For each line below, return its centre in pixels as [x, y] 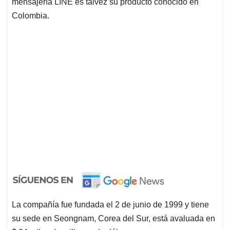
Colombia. [31, 15]
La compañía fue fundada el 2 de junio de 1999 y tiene [110, 204]
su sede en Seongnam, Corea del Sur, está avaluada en [113, 218]
